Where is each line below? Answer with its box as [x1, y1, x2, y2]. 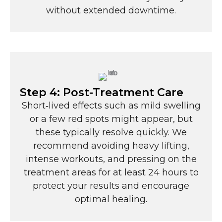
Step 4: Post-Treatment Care [20, 86, 183, 100]
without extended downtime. [46, 5, 176, 16]
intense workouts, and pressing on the [25, 154, 197, 165]
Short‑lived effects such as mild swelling [21, 100, 201, 111]
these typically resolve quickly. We [35, 127, 187, 138]
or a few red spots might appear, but [29, 113, 193, 125]
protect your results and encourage [33, 180, 189, 192]
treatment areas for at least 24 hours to [23, 167, 199, 178]
